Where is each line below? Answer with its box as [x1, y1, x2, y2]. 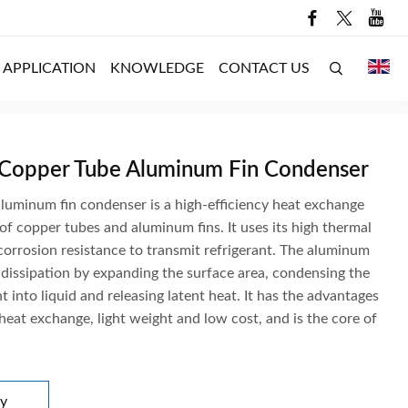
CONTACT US [219, 60, 310, 76]
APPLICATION [3, 60, 96, 76]
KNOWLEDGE [110, 60, 204, 76]
